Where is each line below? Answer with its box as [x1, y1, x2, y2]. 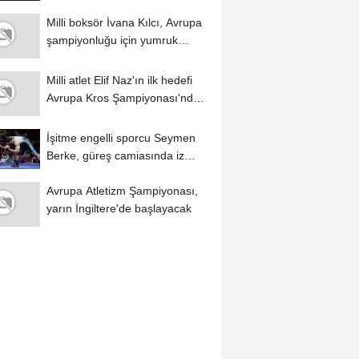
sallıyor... [46, 51, 91, 65]
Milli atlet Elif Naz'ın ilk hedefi [46, 74, 192, 87]
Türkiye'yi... [46, 109, 104, 123]
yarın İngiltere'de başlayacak [46, 202, 192, 216]
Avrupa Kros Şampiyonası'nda [46, 91, 200, 105]
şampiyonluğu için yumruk [46, 34, 178, 47]
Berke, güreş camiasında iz [46, 149, 184, 163]
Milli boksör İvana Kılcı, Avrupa [46, 16, 202, 30]
